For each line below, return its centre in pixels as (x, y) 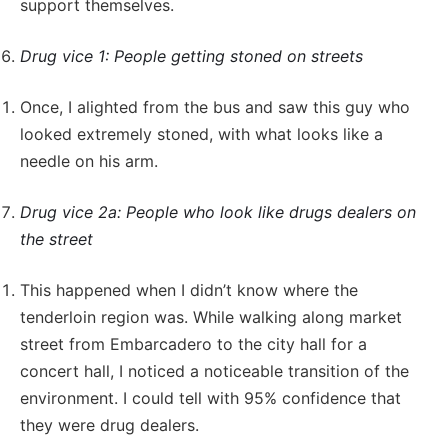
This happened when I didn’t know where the (189, 289)
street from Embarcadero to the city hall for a (193, 343)
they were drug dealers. (109, 424)
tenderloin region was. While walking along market (211, 316)
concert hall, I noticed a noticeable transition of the (214, 370)
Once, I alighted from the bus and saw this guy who (215, 106)
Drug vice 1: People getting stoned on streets (191, 55)
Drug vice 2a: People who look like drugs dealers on (218, 211)
